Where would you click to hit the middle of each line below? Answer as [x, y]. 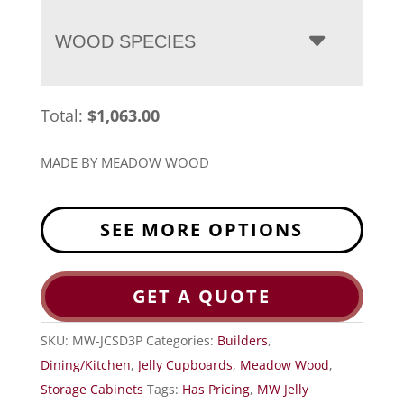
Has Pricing [216, 389]
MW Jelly [282, 389]
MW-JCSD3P [107, 340]
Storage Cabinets [92, 389]
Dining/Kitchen [85, 364]
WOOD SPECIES [125, 41]
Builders [242, 340]
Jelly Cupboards [185, 364]
